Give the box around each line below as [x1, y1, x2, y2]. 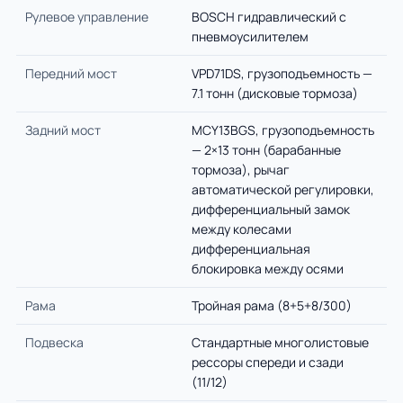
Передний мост [25, 65, 117, 82]
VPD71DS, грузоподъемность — [192, 65, 372, 82]
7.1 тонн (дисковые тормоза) [192, 85, 358, 102]
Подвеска [25, 334, 84, 351]
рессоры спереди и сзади [192, 354, 344, 371]
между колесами [192, 220, 291, 237]
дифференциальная [192, 240, 310, 257]
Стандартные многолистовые [192, 334, 369, 351]
